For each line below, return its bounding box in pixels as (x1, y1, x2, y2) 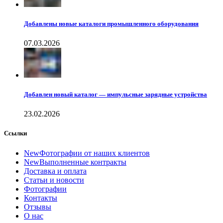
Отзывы (24, 202, 51, 211)
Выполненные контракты (39, 157, 126, 166)
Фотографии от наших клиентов (39, 148, 150, 157)
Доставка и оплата (24, 166, 87, 175)
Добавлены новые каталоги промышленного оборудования (24, 19, 199, 27)
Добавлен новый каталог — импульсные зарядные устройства (24, 91, 207, 99)
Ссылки (4, 129, 27, 137)
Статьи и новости (24, 175, 84, 184)
